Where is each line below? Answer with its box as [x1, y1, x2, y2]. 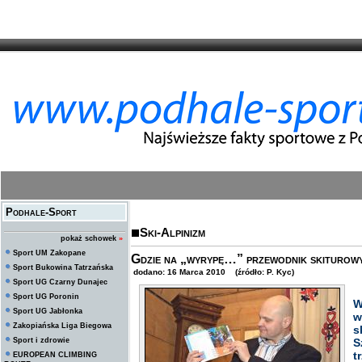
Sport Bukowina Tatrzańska [13, 263, 113, 271]
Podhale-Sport [6, 206, 77, 218]
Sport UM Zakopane [13, 249, 86, 257]
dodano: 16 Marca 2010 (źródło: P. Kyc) [131, 267, 294, 276]
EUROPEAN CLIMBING [13, 351, 97, 359]
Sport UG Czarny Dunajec [13, 278, 107, 286]
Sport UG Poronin [13, 293, 79, 301]
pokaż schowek [61, 234, 116, 242]
